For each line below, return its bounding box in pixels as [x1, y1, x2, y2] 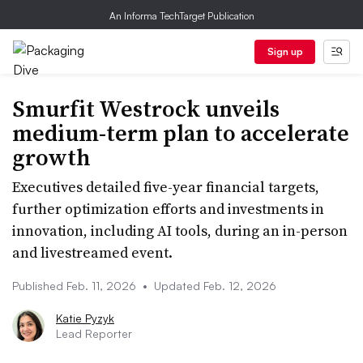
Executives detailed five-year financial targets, [12, 177, 319, 197]
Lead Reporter [56, 327, 132, 340]
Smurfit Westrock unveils [12, 93, 280, 124]
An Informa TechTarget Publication [109, 10, 254, 22]
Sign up [267, 45, 303, 58]
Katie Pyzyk [56, 311, 114, 325]
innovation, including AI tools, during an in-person [12, 220, 348, 241]
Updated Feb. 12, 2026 [151, 279, 276, 293]
